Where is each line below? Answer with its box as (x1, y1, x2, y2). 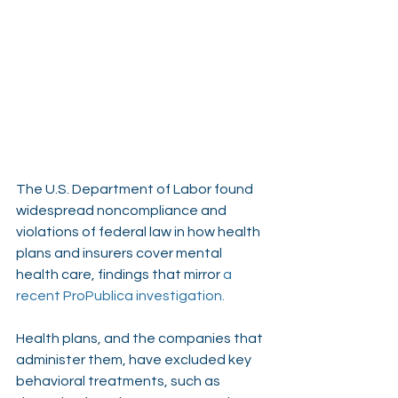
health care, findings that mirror (16, 267, 223, 282)
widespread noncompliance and (16, 203, 229, 218)
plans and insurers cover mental (16, 245, 225, 260)
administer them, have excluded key (16, 352, 254, 367)
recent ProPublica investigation (16, 288, 222, 303)
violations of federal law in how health (16, 224, 263, 239)
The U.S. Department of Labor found (16, 181, 256, 196)
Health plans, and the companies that (16, 330, 266, 346)
